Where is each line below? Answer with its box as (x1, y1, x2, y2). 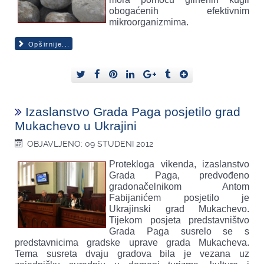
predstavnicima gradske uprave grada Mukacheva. (15, 237, 249, 248)
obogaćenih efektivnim (109, 5, 249, 16)
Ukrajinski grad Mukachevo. (109, 204, 249, 214)
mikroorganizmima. (109, 16, 189, 27)
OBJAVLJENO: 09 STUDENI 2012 (27, 139, 154, 149)
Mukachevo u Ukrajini (15, 119, 137, 133)
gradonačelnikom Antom (109, 181, 249, 192)
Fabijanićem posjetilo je (109, 193, 249, 203)
